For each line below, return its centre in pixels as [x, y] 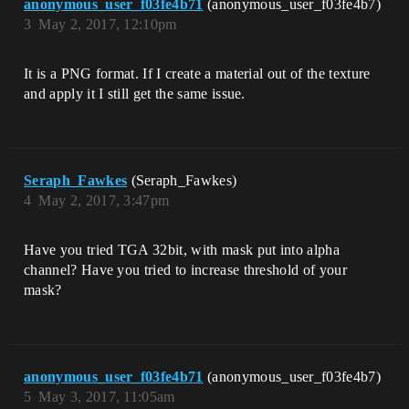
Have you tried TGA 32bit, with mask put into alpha [182, 250]
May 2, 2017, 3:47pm [104, 201]
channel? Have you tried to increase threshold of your [185, 270]
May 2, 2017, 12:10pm [108, 25]
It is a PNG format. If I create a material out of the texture [197, 74]
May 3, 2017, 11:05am [107, 397]
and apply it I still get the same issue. [135, 94]
